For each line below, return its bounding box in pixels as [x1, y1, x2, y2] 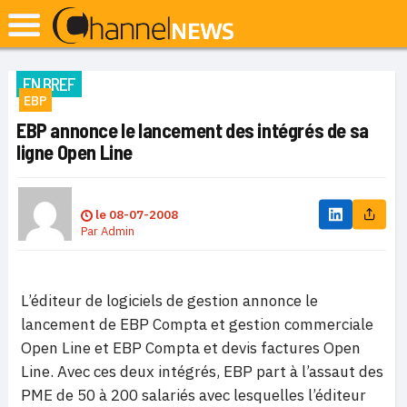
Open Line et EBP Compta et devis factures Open [21, 338, 361, 358]
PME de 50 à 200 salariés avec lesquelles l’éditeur [21, 385, 366, 405]
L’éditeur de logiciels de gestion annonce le [21, 291, 318, 311]
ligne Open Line [16, 140, 133, 164]
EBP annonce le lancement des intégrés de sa [16, 118, 369, 142]
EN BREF [23, 73, 75, 94]
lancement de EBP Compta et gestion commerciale [21, 314, 373, 334]
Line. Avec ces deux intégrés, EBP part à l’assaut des [21, 362, 383, 382]
